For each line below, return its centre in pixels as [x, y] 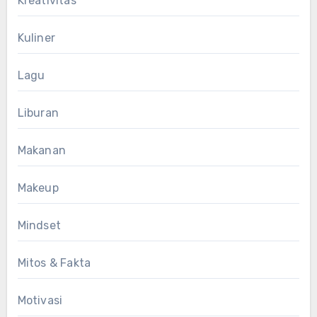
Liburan [38, 113]
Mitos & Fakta [54, 263]
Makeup [38, 188]
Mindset [39, 225]
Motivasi [40, 300]
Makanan [41, 150]
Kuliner [36, 38]
